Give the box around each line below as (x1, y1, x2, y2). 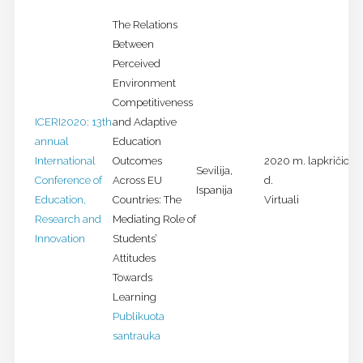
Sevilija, (195, 164, 233, 177)
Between (112, 38, 154, 51)
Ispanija (195, 184, 233, 197)
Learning (112, 291, 156, 304)
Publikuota (112, 310, 164, 323)
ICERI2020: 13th (34, 116, 112, 129)
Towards (112, 271, 152, 284)
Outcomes (112, 155, 162, 168)
